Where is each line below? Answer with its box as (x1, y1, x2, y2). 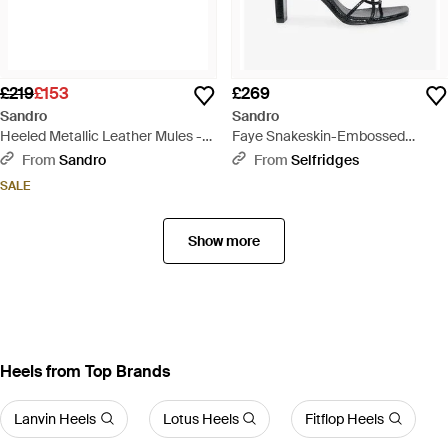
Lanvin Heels (14, 409, 96, 428)
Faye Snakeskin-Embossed (232, 126, 405, 145)
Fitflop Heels (305, 409, 384, 428)
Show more (188, 231, 260, 250)
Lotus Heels (162, 409, 239, 428)
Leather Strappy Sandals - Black (232, 146, 436, 165)
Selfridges (291, 150, 359, 169)
